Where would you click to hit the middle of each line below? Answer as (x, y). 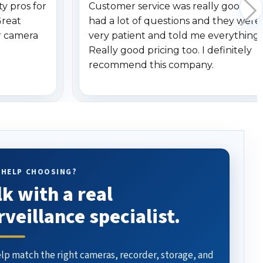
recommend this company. (151, 65)
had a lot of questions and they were (175, 21)
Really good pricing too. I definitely (170, 50)
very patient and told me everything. (175, 36)
